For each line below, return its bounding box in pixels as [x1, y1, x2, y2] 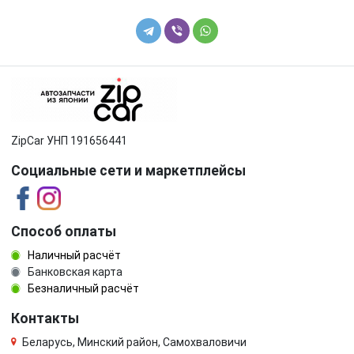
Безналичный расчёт [25, 282, 139, 296]
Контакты [11, 311, 79, 327]
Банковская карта [25, 265, 122, 279]
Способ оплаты [11, 224, 116, 240]
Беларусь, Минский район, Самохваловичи [22, 336, 247, 349]
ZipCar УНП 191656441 [11, 134, 127, 148]
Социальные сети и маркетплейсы [11, 163, 246, 179]
